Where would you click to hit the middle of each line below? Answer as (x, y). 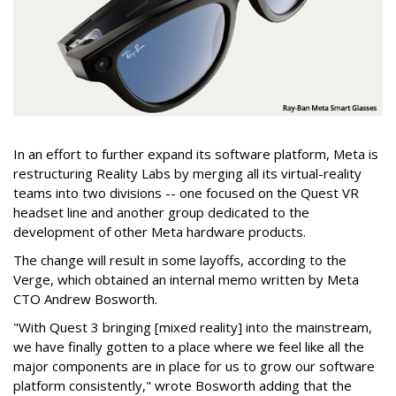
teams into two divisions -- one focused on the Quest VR (186, 193)
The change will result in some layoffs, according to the (180, 260)
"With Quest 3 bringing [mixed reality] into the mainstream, (193, 327)
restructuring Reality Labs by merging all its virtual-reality (187, 174)
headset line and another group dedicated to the (161, 213)
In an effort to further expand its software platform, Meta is (196, 154)
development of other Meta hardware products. (160, 232)
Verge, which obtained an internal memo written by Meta (186, 280)
